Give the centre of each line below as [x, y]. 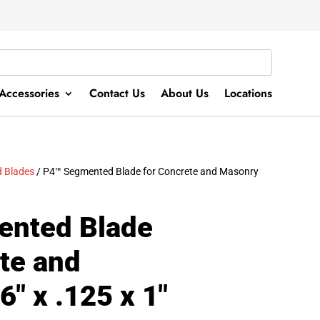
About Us [184, 94]
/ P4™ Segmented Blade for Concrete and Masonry [147, 171]
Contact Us [117, 94]
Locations [248, 94]
